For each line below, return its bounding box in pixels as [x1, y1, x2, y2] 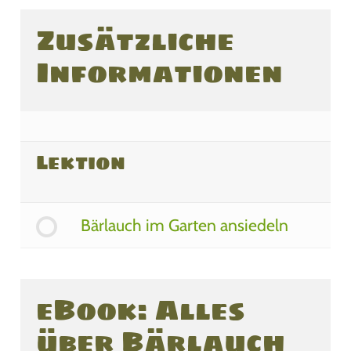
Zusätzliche [36, 18, 235, 63]
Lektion [36, 146, 126, 178]
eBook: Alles [36, 288, 246, 333]
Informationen [36, 50, 284, 96]
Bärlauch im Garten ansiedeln [81, 215, 289, 236]
